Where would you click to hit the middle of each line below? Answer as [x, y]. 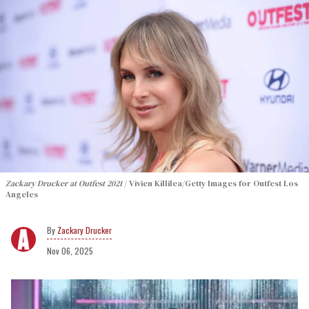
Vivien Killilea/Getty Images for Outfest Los [213, 183]
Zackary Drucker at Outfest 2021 [64, 183]
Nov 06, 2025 [70, 250]
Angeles [22, 194]
